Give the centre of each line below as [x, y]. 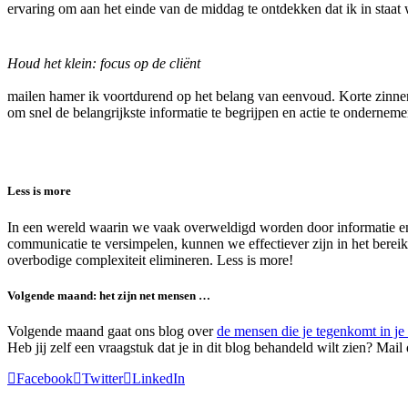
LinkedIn [158, 378]
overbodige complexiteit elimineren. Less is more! [150, 260]
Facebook [45, 378]
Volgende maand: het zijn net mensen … [109, 295]
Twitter [102, 378]
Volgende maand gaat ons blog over [112, 331]
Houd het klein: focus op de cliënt [104, 63]
